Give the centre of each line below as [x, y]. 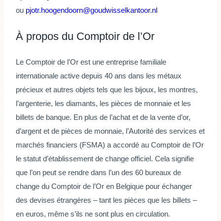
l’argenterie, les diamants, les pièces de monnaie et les [103, 104]
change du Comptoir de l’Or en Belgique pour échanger [104, 186]
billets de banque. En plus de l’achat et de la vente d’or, [103, 117]
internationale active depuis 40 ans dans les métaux [99, 76]
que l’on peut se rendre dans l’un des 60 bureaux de [98, 173]
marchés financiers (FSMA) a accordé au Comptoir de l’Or [110, 145]
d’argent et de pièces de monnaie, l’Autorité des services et [110, 131]
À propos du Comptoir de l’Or [85, 37]
